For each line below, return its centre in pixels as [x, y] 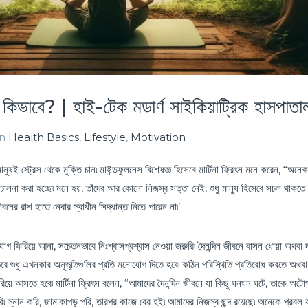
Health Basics [44, 137]
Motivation [158, 137]
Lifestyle [105, 137]
